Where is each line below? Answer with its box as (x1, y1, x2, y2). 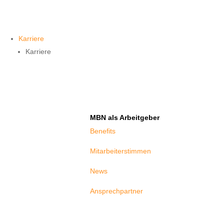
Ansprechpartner (90, 186, 143, 195)
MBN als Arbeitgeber (90, 113, 160, 121)
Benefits (90, 126, 116, 135)
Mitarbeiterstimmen (90, 146, 151, 155)
